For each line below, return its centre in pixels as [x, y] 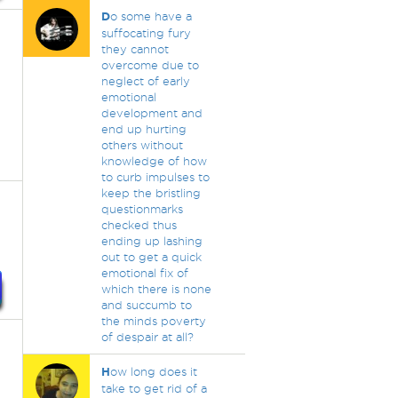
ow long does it [153, 371]
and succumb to [146, 305]
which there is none [156, 289]
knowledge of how [154, 161]
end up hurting [143, 129]
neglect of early [145, 81]
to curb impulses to [155, 177]
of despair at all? [147, 337]
